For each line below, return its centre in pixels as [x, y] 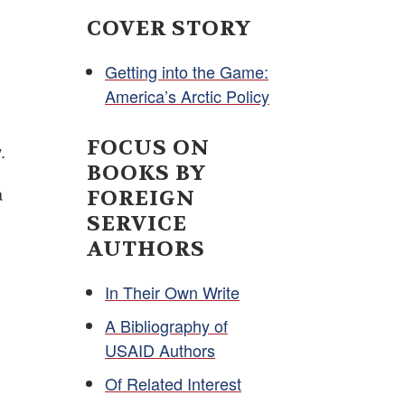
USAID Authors [160, 349]
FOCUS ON [148, 147]
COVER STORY [169, 28]
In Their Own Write [172, 292]
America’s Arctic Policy [187, 95]
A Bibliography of [166, 325]
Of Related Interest [173, 383]
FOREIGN [141, 198]
